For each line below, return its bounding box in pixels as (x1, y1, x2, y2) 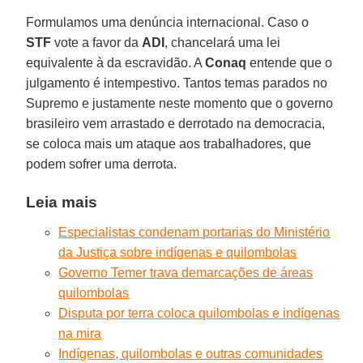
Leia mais (26, 193, 98, 211)
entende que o (246, 55, 333, 70)
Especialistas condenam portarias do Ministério (58, 224, 331, 239)
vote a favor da (51, 35, 143, 49)
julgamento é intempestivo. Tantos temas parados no (26, 75, 328, 90)
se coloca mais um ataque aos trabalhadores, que (26, 136, 312, 151)
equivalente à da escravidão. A (26, 55, 206, 70)
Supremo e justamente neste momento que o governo (26, 96, 334, 110)
